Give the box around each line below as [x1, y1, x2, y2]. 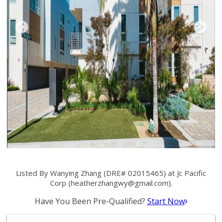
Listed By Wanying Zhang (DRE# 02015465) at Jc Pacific [16, 168, 206, 178]
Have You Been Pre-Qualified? [34, 196, 147, 207]
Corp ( [50, 178, 71, 188]
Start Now [147, 196, 185, 207]
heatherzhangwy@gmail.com [70, 178, 168, 188]
